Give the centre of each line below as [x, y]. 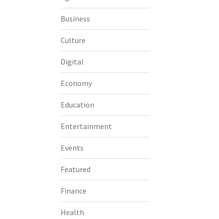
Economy [76, 83]
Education [77, 105]
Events [72, 148]
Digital [72, 62]
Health [72, 212]
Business [75, 19]
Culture [73, 40]
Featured [75, 169]
